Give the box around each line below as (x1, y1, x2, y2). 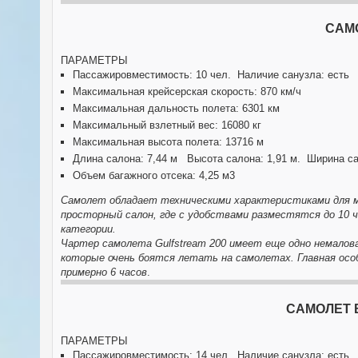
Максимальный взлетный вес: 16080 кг (73, 119, 261, 131)
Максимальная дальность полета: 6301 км (73, 102, 280, 114)
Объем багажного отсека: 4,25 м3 (73, 169, 235, 181)
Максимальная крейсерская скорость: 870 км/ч (73, 86, 301, 97)
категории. (61, 223, 116, 235)
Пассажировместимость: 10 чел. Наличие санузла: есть (73, 69, 349, 81)
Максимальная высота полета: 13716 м (73, 136, 264, 148)
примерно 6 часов (61, 266, 147, 278)
